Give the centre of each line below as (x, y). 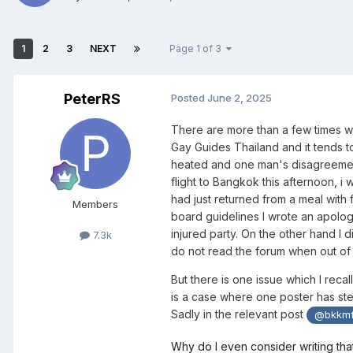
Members (95, 204)
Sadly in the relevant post (239, 314)
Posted (189, 97)
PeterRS (92, 98)
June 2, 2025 (240, 97)
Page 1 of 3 (198, 48)
